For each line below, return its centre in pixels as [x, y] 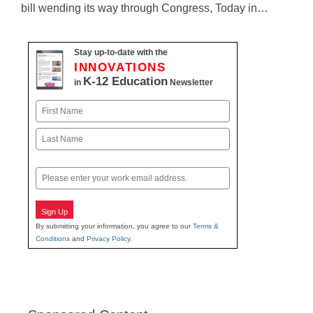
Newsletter [190, 82]
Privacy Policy [108, 238]
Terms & [206, 226]
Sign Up [54, 212]
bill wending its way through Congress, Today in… [145, 8]
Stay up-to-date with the [121, 52]
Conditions [53, 238]
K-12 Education [125, 81]
